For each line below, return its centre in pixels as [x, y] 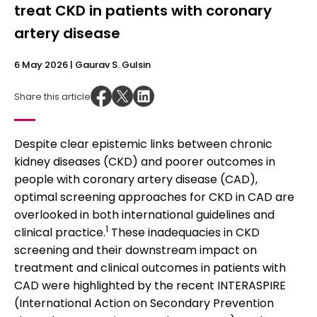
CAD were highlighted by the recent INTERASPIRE [150, 286]
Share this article [52, 96]
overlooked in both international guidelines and [144, 215]
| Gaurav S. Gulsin [109, 65]
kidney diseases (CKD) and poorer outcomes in [145, 162]
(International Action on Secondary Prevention [144, 303]
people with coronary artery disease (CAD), [136, 179]
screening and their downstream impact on [136, 250]
